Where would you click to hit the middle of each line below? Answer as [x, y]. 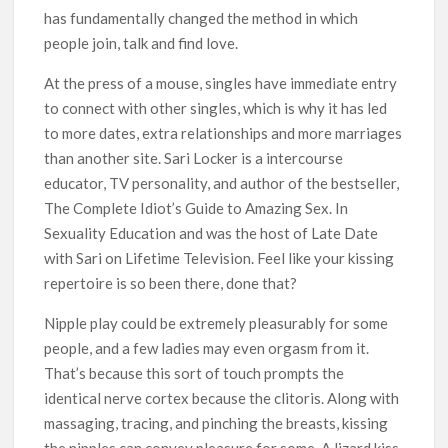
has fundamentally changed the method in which [201, 17]
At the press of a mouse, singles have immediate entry [221, 82]
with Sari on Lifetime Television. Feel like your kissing [219, 257]
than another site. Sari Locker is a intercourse [194, 157]
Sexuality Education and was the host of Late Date [211, 232]
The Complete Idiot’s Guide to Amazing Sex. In [196, 207]
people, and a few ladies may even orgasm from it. [207, 347]
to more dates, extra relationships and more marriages [223, 132]
